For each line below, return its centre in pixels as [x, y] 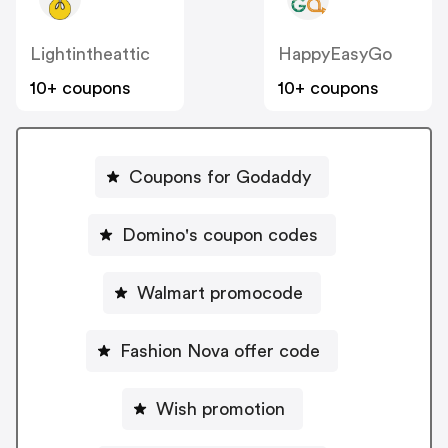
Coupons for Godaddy [220, 176]
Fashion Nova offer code [220, 350]
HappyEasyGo [335, 54]
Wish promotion [220, 408]
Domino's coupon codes [220, 234]
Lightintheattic [90, 54]
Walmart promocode [220, 292]
